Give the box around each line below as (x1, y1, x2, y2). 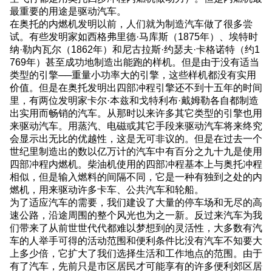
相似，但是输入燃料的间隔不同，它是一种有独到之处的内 (10, 171, 262, 182)
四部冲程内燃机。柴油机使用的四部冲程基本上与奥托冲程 (10, 158, 262, 169)
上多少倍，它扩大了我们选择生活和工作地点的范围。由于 (10, 248, 262, 258)
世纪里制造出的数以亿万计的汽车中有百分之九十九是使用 (10, 146, 262, 156)
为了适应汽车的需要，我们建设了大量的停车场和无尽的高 (10, 197, 262, 207)
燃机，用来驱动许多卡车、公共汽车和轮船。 (10, 184, 204, 194)
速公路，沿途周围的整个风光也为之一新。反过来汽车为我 (10, 209, 262, 220)
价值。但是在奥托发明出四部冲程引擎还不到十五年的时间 (10, 82, 262, 92)
